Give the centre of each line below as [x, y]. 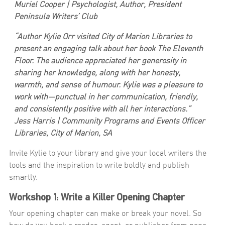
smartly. [23, 177]
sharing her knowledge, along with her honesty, [97, 73]
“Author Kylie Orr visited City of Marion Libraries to [103, 36]
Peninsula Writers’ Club [56, 16]
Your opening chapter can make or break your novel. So [105, 213]
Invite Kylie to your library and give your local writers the [108, 153]
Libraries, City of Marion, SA [63, 133]
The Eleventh [180, 48]
